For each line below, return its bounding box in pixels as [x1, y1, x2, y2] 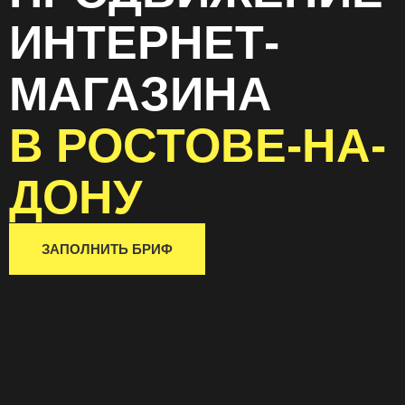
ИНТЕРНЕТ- [9, 16, 279, 70]
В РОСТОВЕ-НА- [9, 119, 386, 173]
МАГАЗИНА [9, 68, 272, 121]
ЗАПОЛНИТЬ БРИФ [42, 241, 173, 258]
